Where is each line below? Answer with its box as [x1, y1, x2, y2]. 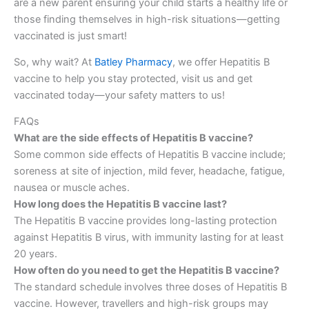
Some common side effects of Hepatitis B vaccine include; [14, 148, 286, 161]
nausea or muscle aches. [14, 181, 130, 195]
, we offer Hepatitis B [172, 56, 270, 69]
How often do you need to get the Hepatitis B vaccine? [14, 264, 279, 277]
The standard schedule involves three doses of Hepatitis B [14, 281, 287, 294]
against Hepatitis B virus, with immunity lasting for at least [14, 231, 283, 244]
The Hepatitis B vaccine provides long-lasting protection [14, 215, 277, 228]
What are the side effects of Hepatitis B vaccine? [14, 132, 253, 145]
